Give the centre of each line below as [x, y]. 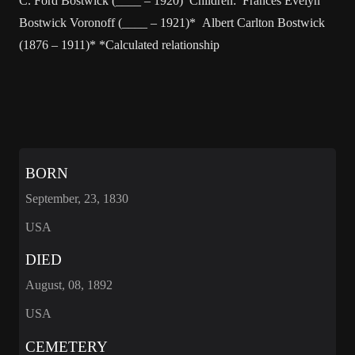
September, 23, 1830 [77, 198]
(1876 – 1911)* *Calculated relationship [119, 45]
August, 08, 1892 [69, 285]
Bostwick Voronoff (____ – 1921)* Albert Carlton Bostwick [172, 23]
